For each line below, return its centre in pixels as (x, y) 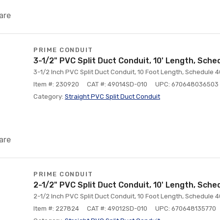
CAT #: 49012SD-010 (117, 208)
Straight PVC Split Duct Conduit (112, 96)
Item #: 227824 (56, 208)
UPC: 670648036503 (187, 84)
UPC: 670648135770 (186, 208)
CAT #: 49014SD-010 (117, 84)
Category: (49, 96)
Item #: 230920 (56, 84)
